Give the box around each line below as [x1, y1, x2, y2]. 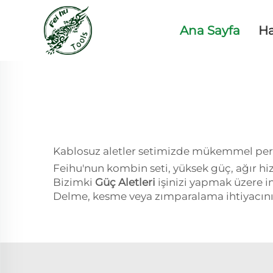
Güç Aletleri [95, 176, 158, 188]
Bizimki [53, 176, 95, 188]
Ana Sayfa [180, 23, 241, 38]
